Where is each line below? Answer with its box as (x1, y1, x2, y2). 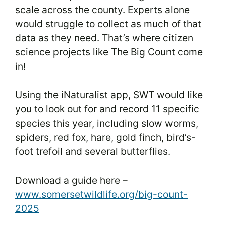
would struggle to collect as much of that (15, 18, 201, 30)
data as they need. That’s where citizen (15, 32, 193, 44)
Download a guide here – (15, 174, 128, 186)
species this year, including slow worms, (15, 117, 198, 130)
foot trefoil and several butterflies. (15, 145, 171, 158)
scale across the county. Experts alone (15, 4, 190, 16)
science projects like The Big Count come (15, 46, 203, 59)
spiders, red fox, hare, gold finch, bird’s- (15, 131, 196, 144)
